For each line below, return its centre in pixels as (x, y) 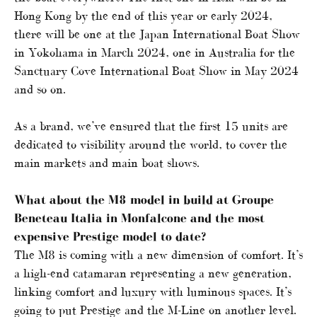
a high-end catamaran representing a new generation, (153, 273)
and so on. (40, 89)
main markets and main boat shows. (107, 162)
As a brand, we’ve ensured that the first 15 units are (151, 126)
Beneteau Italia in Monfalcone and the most (139, 218)
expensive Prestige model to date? (110, 236)
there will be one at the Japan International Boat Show (157, 34)
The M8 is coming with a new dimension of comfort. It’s (158, 254)
